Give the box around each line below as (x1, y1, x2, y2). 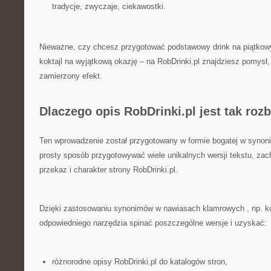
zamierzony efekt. (39, 71, 102, 80)
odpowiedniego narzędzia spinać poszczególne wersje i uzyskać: (39, 218, 267, 227)
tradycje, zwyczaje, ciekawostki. (51, 2, 166, 11)
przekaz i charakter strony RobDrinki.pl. (39, 165, 178, 174)
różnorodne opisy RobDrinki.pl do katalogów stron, (51, 257, 227, 266)
